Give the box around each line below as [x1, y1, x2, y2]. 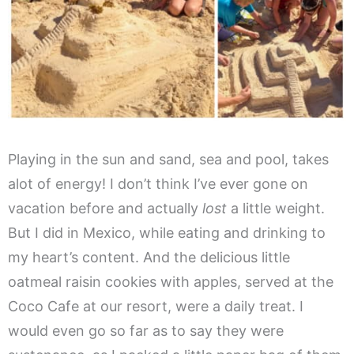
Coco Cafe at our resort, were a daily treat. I [8, 298, 303, 315]
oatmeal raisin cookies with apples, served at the [8, 273, 333, 291]
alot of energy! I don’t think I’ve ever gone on [8, 175, 308, 193]
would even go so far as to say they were [8, 322, 284, 340]
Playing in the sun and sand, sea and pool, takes [8, 151, 329, 168]
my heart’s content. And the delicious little [8, 249, 290, 266]
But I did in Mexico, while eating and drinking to [8, 224, 326, 242]
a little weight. [227, 200, 325, 217]
